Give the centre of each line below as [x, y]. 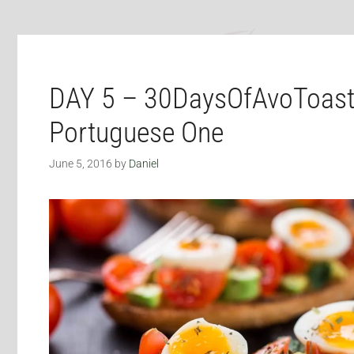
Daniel [144, 164]
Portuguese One [136, 133]
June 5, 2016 [81, 164]
